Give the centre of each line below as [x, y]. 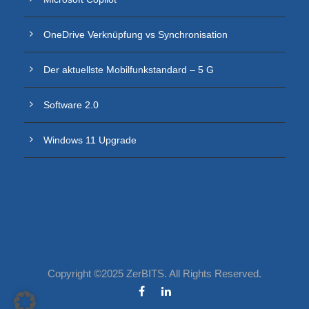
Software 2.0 [71, 105]
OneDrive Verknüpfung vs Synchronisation [136, 34]
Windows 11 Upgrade [90, 140]
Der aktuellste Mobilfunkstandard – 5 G [129, 70]
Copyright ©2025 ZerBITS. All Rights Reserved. [154, 273]
